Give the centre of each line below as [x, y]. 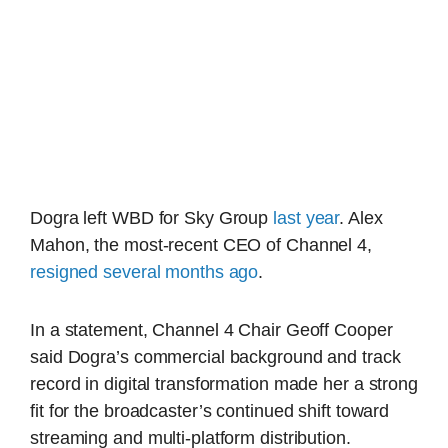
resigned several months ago [144, 272]
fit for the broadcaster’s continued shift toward [210, 411]
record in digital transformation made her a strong [224, 384]
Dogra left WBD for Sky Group [152, 218]
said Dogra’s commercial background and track [215, 357]
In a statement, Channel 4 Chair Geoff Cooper [211, 330]
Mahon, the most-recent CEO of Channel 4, [201, 245]
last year [306, 218]
